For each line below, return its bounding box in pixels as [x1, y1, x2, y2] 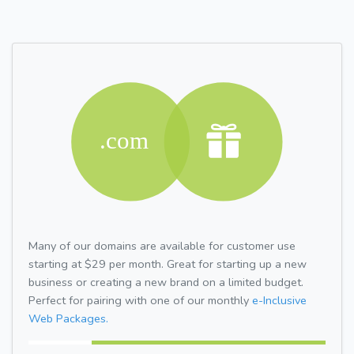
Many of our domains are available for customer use [28, 237, 296, 254]
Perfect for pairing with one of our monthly [28, 292, 252, 308]
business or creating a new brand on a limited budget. [28, 273, 303, 290]
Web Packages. [28, 310, 108, 326]
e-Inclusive [252, 292, 307, 308]
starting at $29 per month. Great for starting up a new [28, 255, 307, 272]
